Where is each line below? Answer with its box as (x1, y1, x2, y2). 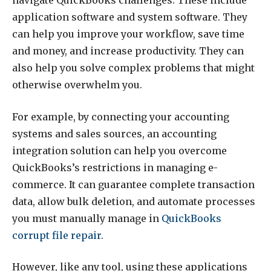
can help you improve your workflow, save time (12, 28, 244, 41)
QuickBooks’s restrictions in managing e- (12, 161, 218, 174)
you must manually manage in (12, 212, 162, 224)
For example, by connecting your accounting (12, 110, 229, 123)
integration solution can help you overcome (12, 144, 227, 157)
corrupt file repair (12, 229, 101, 241)
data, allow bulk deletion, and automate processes (12, 195, 255, 207)
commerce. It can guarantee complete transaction (12, 178, 255, 191)
